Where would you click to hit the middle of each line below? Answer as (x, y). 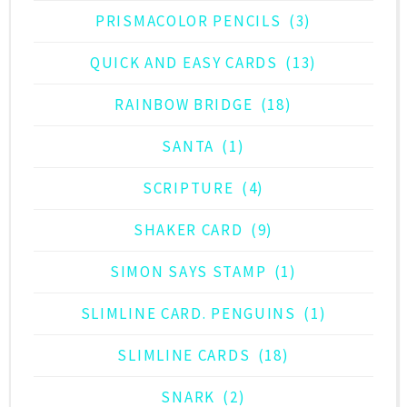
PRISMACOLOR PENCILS (189, 20)
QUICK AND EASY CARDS (184, 62)
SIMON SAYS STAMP (189, 271)
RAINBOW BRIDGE (184, 104)
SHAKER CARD (188, 229)
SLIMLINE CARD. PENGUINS (188, 313)
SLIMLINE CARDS (184, 355)
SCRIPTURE (189, 188)
